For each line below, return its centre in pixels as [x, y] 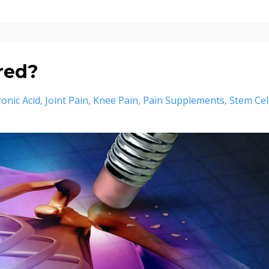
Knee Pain [116, 100]
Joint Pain [67, 100]
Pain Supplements [184, 100]
